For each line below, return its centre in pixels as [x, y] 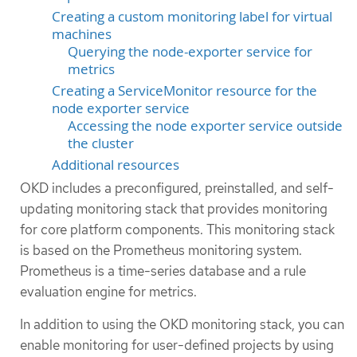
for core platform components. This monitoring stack [177, 229]
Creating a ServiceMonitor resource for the [184, 90]
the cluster [101, 143]
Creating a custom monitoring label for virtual [192, 16]
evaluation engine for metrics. [108, 291]
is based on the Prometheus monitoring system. [161, 250]
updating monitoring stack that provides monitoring [174, 208]
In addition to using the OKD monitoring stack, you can [182, 324]
